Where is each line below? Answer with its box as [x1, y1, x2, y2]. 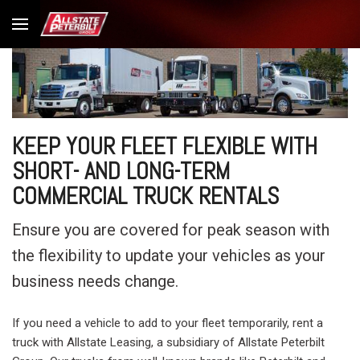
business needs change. [12, 272, 178, 292]
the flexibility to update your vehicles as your [12, 246, 325, 266]
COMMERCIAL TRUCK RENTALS [12, 182, 279, 212]
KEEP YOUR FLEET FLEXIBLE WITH [12, 132, 317, 162]
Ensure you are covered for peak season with [12, 220, 329, 240]
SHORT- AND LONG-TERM [12, 157, 230, 187]
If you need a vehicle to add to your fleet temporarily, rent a [12, 316, 323, 331]
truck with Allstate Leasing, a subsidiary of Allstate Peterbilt [12, 335, 325, 350]
